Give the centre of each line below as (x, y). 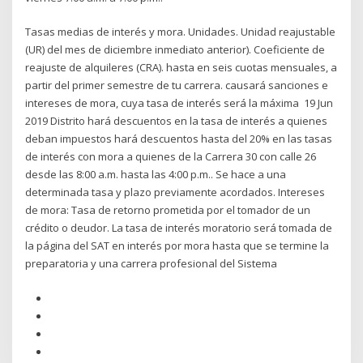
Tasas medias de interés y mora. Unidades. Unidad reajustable (181, 32)
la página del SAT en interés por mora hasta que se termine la (177, 246)
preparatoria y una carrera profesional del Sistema (153, 264)
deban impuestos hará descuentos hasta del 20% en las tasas (179, 139)
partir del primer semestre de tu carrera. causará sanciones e (177, 85)
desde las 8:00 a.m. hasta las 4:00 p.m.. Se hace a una (156, 175)
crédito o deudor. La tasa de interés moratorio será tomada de (179, 228)
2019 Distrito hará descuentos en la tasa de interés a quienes (177, 121)
